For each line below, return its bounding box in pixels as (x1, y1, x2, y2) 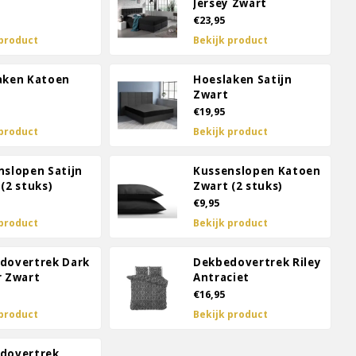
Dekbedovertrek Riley (193, 255, 322, 269)
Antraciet (193, 270, 250, 284)
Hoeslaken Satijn (193, 72, 292, 87)
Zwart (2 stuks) (193, 179, 283, 193)
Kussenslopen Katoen (193, 164, 321, 178)
